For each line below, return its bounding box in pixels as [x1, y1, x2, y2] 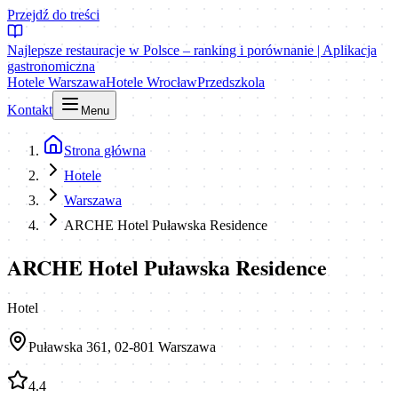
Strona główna [64, 143, 146, 158]
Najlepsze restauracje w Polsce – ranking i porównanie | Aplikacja [7, 43, 377, 58]
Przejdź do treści [7, 7, 99, 22]
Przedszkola [197, 75, 265, 90]
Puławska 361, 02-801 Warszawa [28, 338, 216, 354]
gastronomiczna [7, 59, 95, 74]
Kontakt [7, 102, 52, 117]
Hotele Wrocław [106, 75, 197, 90]
